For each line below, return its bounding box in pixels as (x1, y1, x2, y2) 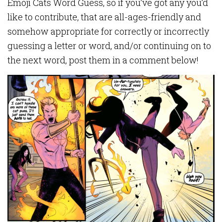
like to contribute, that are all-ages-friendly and (7, 11, 201, 23)
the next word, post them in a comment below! (7, 54, 199, 66)
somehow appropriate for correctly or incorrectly (7, 25, 209, 37)
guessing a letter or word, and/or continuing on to (7, 40, 211, 52)
